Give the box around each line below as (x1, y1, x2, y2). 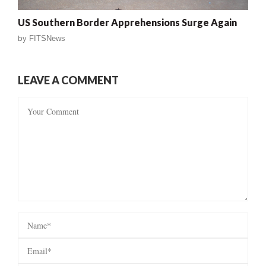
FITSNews (29, 33, 65, 43)
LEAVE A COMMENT (18, 73, 119, 87)
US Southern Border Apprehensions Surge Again (18, 16, 237, 28)
